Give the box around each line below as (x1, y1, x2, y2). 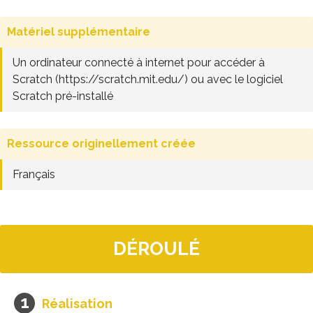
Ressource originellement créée (7, 137, 196, 150)
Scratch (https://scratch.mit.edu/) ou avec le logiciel (13, 73, 283, 86)
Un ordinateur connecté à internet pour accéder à (13, 56, 265, 69)
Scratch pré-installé (13, 89, 113, 103)
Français (13, 168, 55, 181)
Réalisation (42, 296, 112, 311)
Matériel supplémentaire (7, 25, 150, 38)
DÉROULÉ (113, 238, 200, 259)
